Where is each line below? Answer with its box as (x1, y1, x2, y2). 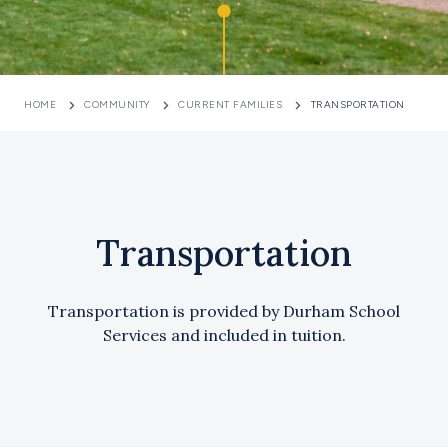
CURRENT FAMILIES (178, 98, 282, 111)
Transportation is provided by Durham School (48, 300, 400, 321)
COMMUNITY (84, 98, 150, 111)
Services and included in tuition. (102, 324, 346, 345)
